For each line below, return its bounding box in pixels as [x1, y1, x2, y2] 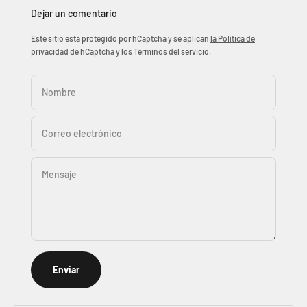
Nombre [42, 86, 76, 99]
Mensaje [42, 169, 77, 181]
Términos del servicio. [134, 47, 211, 57]
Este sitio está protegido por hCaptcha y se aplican [31, 34, 210, 44]
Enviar [53, 264, 79, 276]
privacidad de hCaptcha [31, 47, 116, 57]
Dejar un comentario [31, 8, 117, 20]
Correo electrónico [42, 127, 122, 140]
